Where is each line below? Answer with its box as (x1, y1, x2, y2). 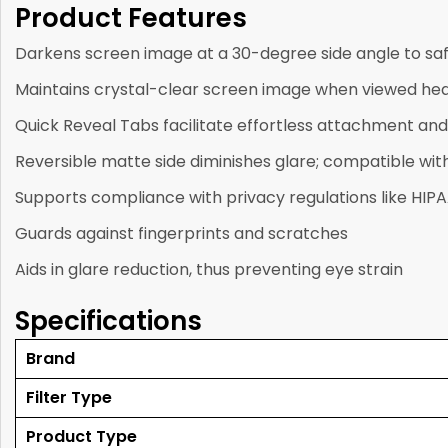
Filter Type (26, 385, 112, 409)
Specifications (15, 302, 202, 339)
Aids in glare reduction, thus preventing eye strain (15, 257, 403, 281)
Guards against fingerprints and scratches (15, 221, 348, 245)
